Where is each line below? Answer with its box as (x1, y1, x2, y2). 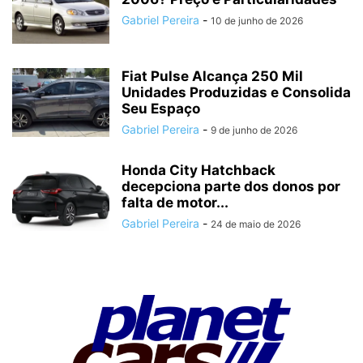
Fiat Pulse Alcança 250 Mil (122, 67, 303, 84)
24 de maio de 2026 (211, 217, 301, 230)
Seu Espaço (122, 100, 200, 117)
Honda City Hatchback (122, 161, 275, 178)
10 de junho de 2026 (211, 14, 303, 27)
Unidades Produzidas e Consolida (122, 83, 351, 100)
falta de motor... (122, 194, 228, 211)
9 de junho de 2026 (211, 123, 297, 136)
